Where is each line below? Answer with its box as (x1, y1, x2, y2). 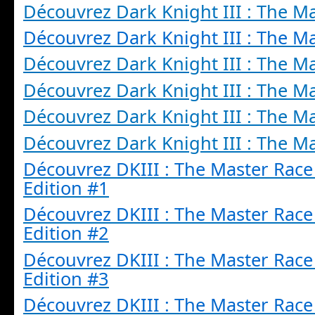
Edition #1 (23, 176, 109, 200)
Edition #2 (23, 221, 109, 245)
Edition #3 (23, 266, 109, 290)
